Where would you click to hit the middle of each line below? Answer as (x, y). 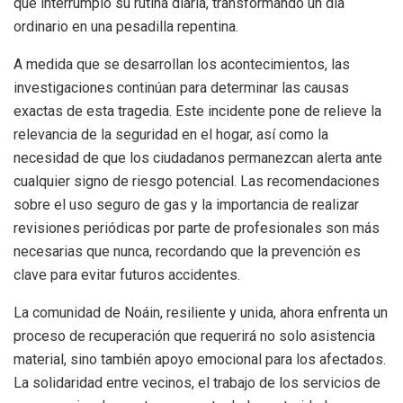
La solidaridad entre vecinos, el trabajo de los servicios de (197, 383)
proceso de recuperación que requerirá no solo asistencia (194, 336)
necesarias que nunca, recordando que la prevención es (187, 252)
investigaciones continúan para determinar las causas (181, 88)
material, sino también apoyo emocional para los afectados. (200, 360)
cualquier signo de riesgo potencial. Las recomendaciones (197, 182)
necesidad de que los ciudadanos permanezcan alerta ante (198, 158)
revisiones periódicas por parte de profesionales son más (197, 228)
